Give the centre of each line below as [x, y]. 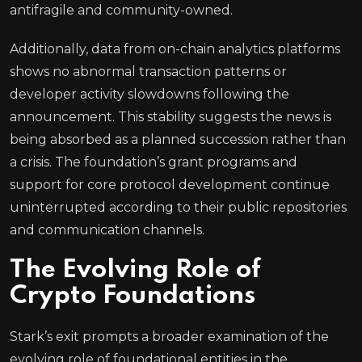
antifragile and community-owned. [121, 10]
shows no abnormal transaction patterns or [148, 71]
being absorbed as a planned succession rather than [178, 139]
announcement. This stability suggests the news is [170, 116]
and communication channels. [107, 229]
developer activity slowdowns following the [149, 94]
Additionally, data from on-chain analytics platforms [175, 48]
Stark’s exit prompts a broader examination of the [169, 336]
